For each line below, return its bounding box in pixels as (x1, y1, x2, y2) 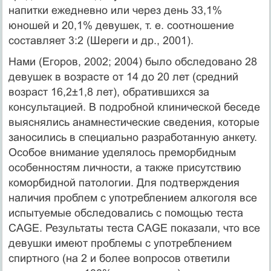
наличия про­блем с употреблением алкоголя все (8, 191, 257, 204)
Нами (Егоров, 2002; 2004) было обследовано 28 (8, 55, 257, 68)
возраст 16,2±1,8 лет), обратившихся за (8, 85, 209, 98)
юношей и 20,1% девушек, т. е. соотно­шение (8, 19, 234, 31)
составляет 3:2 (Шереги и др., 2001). (8, 34, 194, 47)
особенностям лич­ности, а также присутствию (8, 161, 241, 174)
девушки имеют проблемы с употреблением (8, 237, 232, 249)
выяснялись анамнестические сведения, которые (8, 116, 260, 128)
